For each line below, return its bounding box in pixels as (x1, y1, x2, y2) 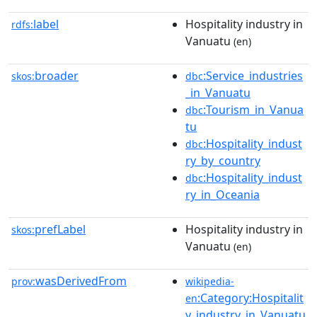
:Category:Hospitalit (197, 290, 304, 306)
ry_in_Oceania (185, 187, 260, 202)
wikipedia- (185, 275, 234, 288)
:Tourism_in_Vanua (203, 102, 304, 117)
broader (35, 68, 79, 83)
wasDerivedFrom (35, 273, 127, 289)
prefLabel (35, 221, 86, 237)
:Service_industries (203, 68, 303, 83)
